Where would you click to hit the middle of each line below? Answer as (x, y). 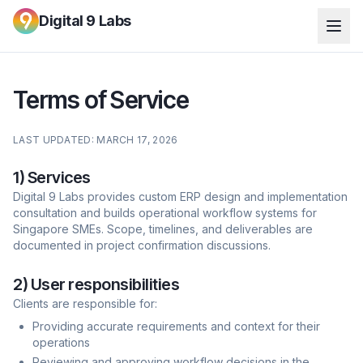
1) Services (52, 177)
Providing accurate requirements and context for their (176, 326)
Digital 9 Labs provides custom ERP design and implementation (180, 196)
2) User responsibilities (96, 284)
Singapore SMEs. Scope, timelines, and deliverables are (163, 229)
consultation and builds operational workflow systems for (165, 213)
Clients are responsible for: (85, 303)
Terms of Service (101, 100)
